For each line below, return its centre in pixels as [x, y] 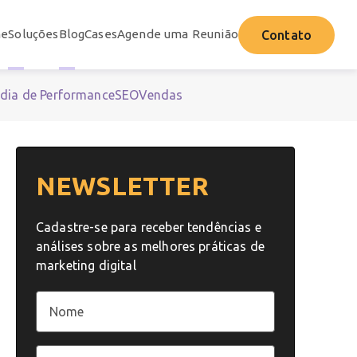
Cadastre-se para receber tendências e [149, 228]
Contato [286, 35]
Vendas [161, 95]
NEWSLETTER [123, 186]
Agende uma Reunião [177, 34]
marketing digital [86, 266]
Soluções [33, 34]
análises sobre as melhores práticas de [151, 247]
